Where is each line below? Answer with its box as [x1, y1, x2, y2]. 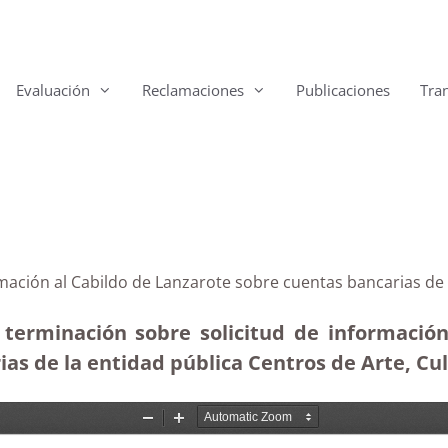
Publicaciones [296, 80, 390, 100]
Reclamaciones [142, 80, 244, 100]
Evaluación [16, 80, 90, 100]
